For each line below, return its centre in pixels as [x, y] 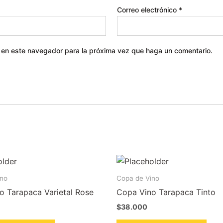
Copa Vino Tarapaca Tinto [166, 192]
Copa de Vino [138, 178]
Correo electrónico [148, 9]
